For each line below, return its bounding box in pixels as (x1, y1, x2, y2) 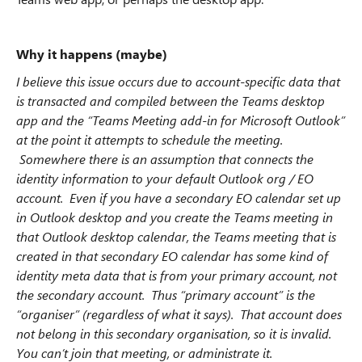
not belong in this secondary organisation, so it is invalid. (16, 325, 335, 342)
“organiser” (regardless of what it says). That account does (16, 305, 342, 322)
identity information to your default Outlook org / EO (16, 170, 314, 187)
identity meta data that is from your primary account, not (16, 267, 337, 284)
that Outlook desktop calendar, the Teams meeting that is (16, 228, 336, 245)
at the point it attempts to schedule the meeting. (16, 131, 283, 148)
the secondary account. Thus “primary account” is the (16, 286, 315, 303)
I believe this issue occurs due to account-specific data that (16, 73, 340, 90)
